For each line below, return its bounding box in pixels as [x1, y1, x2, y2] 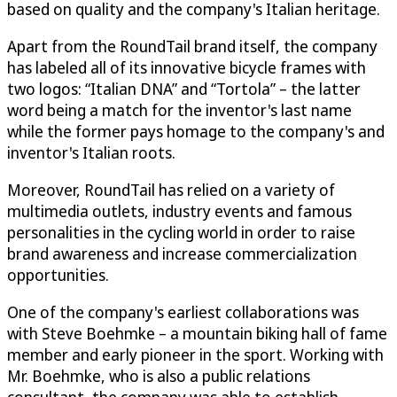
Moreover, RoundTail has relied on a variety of [7, 179, 335, 201]
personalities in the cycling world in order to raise [7, 222, 355, 244]
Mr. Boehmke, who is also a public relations [7, 365, 310, 387]
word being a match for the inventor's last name [7, 99, 352, 121]
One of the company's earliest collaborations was [7, 301, 359, 323]
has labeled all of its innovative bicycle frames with [7, 57, 366, 79]
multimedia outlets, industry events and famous [7, 200, 352, 222]
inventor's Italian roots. [7, 142, 175, 164]
